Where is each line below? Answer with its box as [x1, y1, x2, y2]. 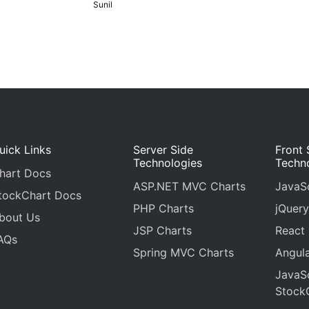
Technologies [133, 156, 203, 170]
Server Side [133, 143, 194, 157]
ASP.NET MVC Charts [133, 179, 246, 193]
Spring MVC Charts [133, 246, 235, 259]
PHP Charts [133, 201, 195, 215]
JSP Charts [133, 223, 192, 237]
